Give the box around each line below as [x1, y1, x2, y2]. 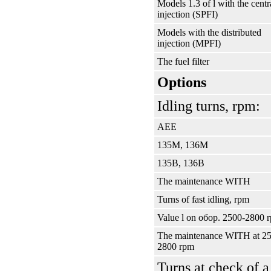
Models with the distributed [157, 27, 261, 38]
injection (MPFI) [157, 38, 221, 48]
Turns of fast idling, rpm [157, 194, 249, 204]
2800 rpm [157, 241, 194, 252]
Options [157, 74, 206, 90]
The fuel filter [157, 56, 209, 67]
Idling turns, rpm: [157, 98, 260, 114]
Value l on [157, 212, 198, 223]
